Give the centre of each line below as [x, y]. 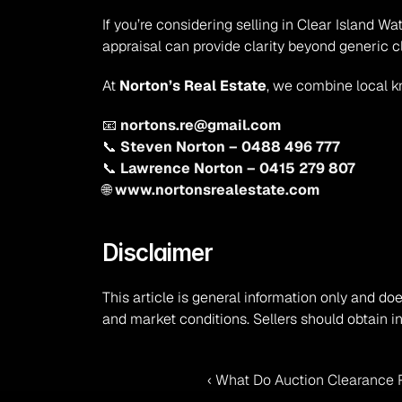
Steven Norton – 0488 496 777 [231, 147]
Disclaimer [157, 253]
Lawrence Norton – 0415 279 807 [238, 168]
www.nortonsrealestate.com [218, 190]
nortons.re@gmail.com [201, 125]
